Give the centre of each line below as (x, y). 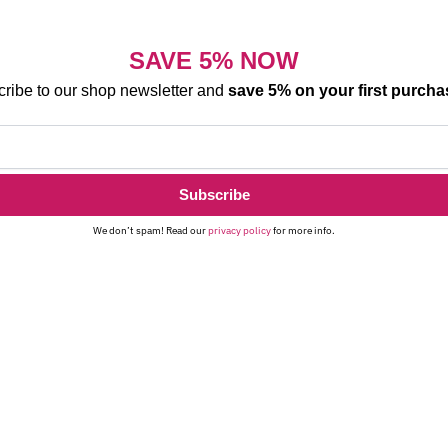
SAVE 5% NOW (214, 60)
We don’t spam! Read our (150, 231)
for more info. (303, 231)
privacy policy (239, 231)
